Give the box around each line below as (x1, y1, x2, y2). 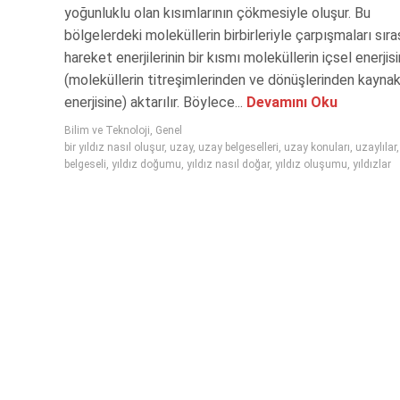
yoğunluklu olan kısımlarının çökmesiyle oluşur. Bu (64, 4, 371, 21)
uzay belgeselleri (198, 140, 279, 154)
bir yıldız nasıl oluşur (64, 140, 164, 154)
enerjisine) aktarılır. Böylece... (64, 93, 243, 111)
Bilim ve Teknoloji (64, 123, 150, 137)
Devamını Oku (243, 93, 337, 111)
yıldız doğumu (112, 157, 181, 171)
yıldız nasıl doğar (187, 157, 270, 171)
